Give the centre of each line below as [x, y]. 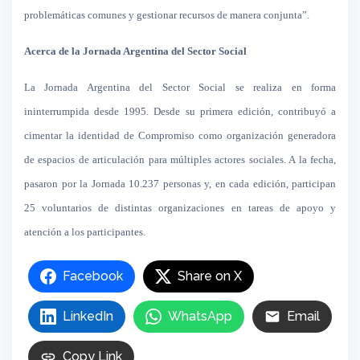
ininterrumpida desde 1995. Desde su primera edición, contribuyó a [180, 111]
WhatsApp [200, 316]
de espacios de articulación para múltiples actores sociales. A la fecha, [180, 160]
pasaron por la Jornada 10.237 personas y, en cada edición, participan [180, 184]
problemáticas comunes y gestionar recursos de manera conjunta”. [167, 15]
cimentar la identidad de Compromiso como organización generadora [180, 135]
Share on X [210, 276]
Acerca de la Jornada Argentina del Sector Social [135, 51]
